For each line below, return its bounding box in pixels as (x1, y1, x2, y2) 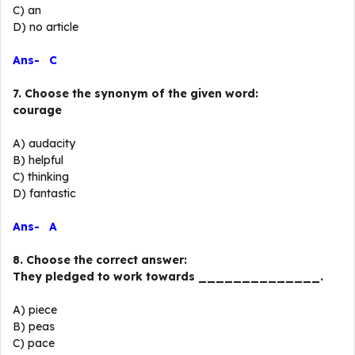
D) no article (13, 20, 78, 34)
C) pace (13, 336, 55, 350)
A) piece (13, 303, 57, 317)
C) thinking (13, 170, 69, 184)
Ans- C (13, 53, 57, 67)
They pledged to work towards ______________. (13, 269, 323, 284)
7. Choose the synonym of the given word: (13, 86, 258, 101)
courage (13, 103, 62, 117)
